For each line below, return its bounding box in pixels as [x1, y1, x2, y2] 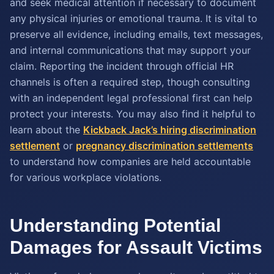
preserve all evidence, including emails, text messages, [10, 28, 263, 40]
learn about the [10, 124, 83, 136]
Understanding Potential [10, 215, 221, 235]
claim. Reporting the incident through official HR [10, 60, 234, 72]
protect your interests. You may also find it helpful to [10, 108, 256, 120]
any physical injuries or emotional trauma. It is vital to [10, 12, 257, 24]
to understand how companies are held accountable [10, 155, 251, 168]
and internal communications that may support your [10, 44, 251, 56]
